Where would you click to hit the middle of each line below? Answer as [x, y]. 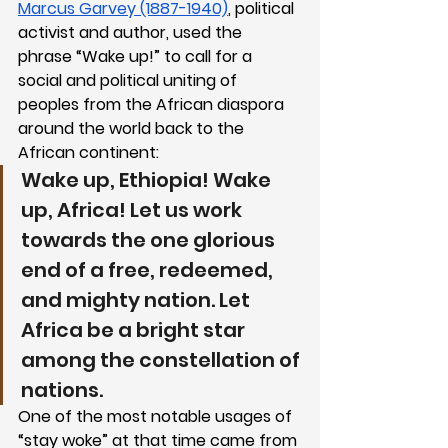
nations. [62, 389]
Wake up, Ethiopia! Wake [148, 179]
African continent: [90, 152]
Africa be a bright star [135, 329]
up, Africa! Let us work [133, 209]
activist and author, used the [132, 32]
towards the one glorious [150, 239]
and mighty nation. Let [137, 299]
